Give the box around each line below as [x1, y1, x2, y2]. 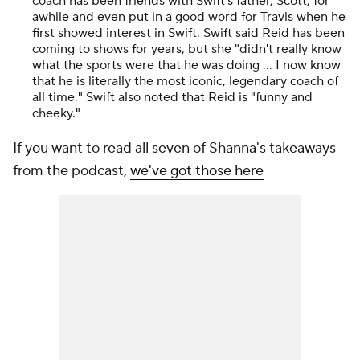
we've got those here [130, 162, 264, 180]
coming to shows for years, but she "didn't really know [32, 41, 342, 57]
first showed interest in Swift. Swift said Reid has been [32, 25, 345, 41]
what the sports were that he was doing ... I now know [32, 57, 341, 73]
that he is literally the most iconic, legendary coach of [32, 73, 338, 89]
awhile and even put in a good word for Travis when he [32, 9, 346, 25]
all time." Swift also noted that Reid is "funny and [32, 89, 313, 105]
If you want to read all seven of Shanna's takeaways [13, 139, 336, 157]
